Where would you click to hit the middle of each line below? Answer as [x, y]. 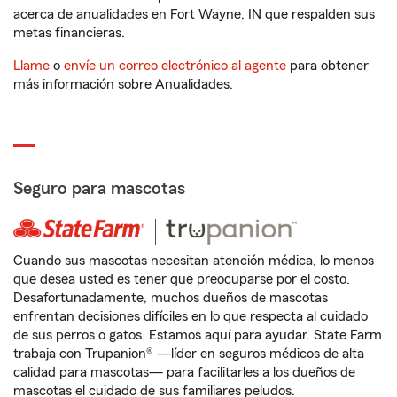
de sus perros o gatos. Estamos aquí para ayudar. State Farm [198, 335]
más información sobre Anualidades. [123, 84]
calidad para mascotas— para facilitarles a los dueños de [184, 372]
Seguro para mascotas [99, 189]
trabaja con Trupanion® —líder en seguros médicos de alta [189, 354]
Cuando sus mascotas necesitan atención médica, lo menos [194, 261]
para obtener [327, 66]
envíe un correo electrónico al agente [175, 66]
